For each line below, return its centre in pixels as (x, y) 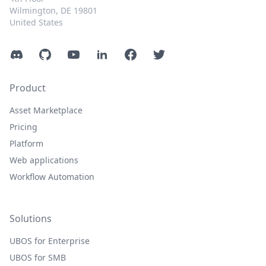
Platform (26, 144)
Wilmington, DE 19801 (53, 11)
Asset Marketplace (46, 110)
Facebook (145, 54)
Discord (26, 54)
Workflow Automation (52, 177)
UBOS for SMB (38, 258)
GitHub (53, 54)
